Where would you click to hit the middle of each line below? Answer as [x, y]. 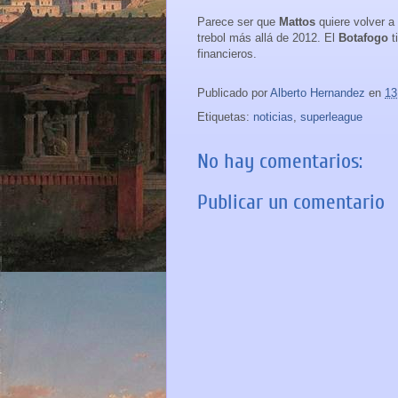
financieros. [227, 53]
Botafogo [365, 37]
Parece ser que [238, 21]
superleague [331, 116]
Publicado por [234, 92]
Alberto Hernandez [318, 92]
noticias [273, 116]
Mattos [299, 21]
